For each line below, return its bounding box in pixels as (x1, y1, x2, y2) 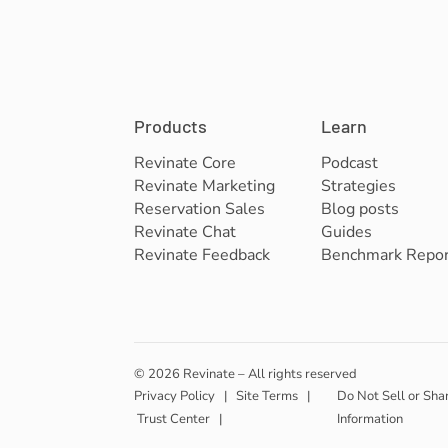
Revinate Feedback (134, 244, 271, 266)
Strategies (320, 175, 396, 197)
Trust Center (137, 410, 211, 429)
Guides (320, 221, 372, 243)
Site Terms (236, 387, 299, 406)
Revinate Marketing (134, 175, 276, 197)
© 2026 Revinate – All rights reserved (134, 365, 358, 384)
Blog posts (320, 198, 399, 220)
